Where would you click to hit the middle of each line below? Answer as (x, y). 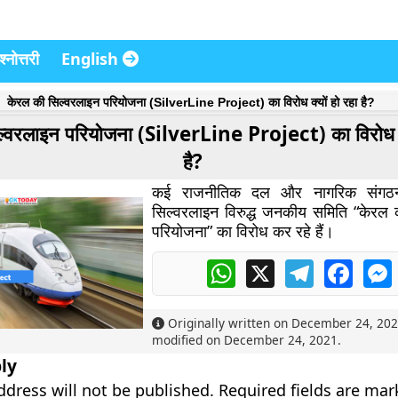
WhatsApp (270, 267)
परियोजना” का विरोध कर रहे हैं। (243, 231)
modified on (188, 340)
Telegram (345, 267)
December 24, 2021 (281, 340)
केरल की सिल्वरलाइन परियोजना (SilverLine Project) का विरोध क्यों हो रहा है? (191, 102)
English (92, 59)
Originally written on (228, 323)
